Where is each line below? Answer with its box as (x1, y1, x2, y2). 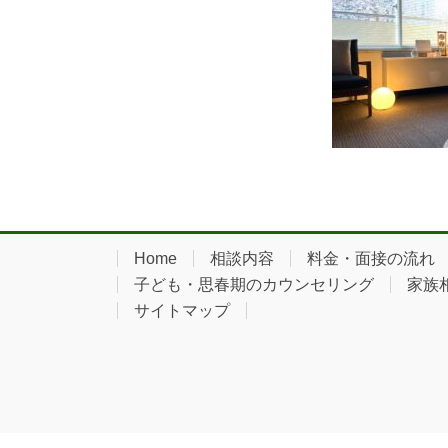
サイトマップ (134, 302, 230, 320)
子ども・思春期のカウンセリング (134, 276, 374, 294)
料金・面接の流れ (307, 250, 435, 268)
